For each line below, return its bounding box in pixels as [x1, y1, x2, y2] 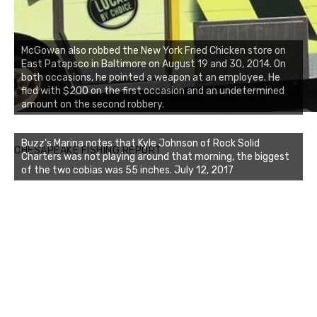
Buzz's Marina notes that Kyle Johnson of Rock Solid [21, 137, 260, 150]
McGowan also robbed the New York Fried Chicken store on [21, 45, 286, 57]
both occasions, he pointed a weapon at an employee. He [21, 71, 280, 84]
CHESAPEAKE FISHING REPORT [14, 144, 162, 157]
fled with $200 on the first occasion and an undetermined [21, 85, 284, 98]
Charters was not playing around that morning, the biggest [21, 151, 289, 163]
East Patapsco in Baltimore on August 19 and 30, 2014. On [21, 58, 286, 71]
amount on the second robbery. [21, 98, 164, 111]
